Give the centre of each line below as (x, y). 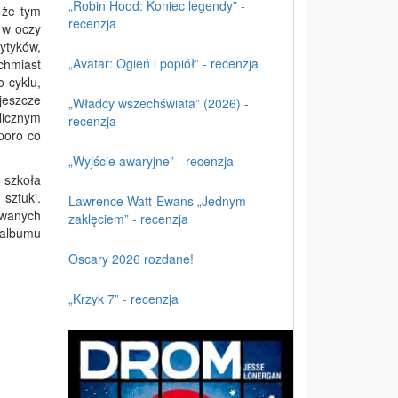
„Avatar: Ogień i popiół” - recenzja (163, 63)
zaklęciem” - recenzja (128, 218)
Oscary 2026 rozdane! (131, 258)
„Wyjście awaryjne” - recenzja (151, 160)
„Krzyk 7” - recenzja (123, 298)
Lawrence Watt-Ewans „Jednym (157, 200)
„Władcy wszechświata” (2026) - (159, 103)
